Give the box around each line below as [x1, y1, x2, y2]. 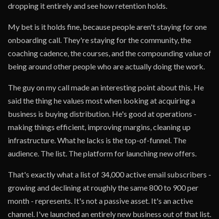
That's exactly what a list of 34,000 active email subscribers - [8, 170, 211, 179]
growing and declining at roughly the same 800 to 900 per [8, 183, 198, 192]
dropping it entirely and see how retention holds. [8, 1, 167, 10]
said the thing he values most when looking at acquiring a [8, 96, 195, 105]
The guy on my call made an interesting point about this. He [8, 83, 204, 92]
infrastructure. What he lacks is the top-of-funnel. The [8, 135, 186, 145]
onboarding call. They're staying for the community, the [8, 35, 191, 44]
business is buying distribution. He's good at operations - [8, 109, 197, 118]
